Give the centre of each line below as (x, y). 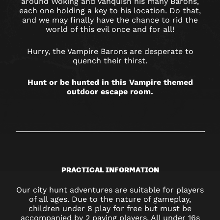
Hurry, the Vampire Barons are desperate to (110, 51)
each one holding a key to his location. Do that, (110, 11)
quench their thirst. (110, 60)
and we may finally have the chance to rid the (110, 20)
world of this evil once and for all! (110, 29)
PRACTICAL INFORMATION (110, 169)
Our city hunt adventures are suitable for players (110, 190)
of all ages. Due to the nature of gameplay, (110, 199)
